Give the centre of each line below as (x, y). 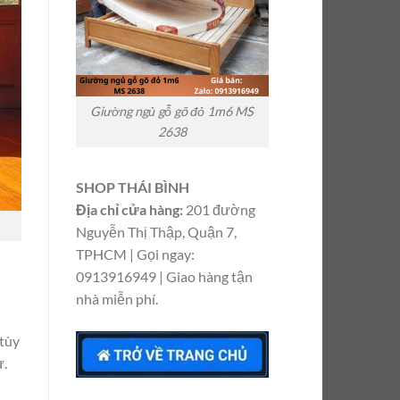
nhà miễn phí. (117, 299)
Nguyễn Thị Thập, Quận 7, (156, 232)
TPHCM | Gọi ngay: (135, 254)
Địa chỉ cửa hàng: (129, 209)
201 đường (219, 209)
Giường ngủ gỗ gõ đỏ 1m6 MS (172, 112)
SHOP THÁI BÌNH (132, 187)
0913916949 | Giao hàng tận (164, 276)
